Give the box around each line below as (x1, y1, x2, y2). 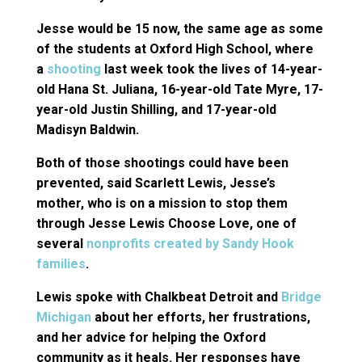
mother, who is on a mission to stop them (36, 195, 288, 211)
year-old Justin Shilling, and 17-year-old (36, 101, 276, 117)
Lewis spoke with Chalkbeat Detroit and (36, 288, 281, 305)
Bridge (280, 288, 322, 305)
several (36, 235, 86, 251)
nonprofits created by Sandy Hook (86, 235, 294, 251)
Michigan (36, 309, 91, 325)
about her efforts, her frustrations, (90, 309, 310, 325)
